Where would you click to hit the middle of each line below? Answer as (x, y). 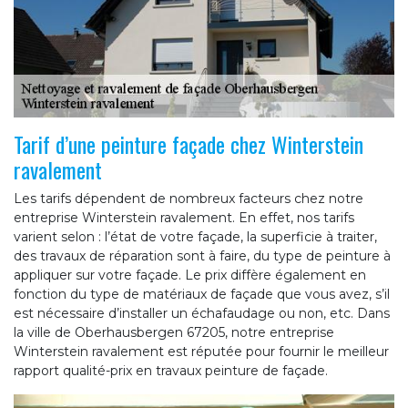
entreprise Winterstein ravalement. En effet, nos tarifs (184, 218)
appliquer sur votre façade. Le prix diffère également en (190, 275)
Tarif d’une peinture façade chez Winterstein (189, 144)
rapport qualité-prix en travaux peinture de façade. (171, 371)
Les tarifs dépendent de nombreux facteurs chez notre (189, 199)
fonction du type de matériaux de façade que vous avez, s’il (202, 295)
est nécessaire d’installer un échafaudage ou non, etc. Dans (202, 314)
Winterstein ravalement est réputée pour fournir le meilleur (201, 352)
